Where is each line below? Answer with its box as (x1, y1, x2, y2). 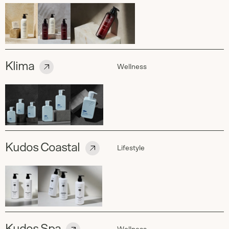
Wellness (117, 63, 147, 71)
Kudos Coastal (5, 142, 80, 154)
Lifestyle (117, 145, 145, 152)
